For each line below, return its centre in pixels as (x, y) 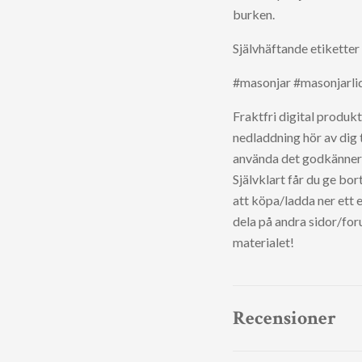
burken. (254, 14)
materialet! (263, 242)
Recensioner (284, 318)
